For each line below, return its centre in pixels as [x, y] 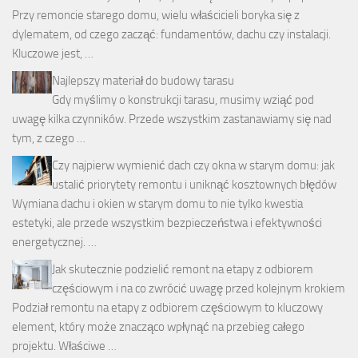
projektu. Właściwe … [64, 346]
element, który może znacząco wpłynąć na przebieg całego [158, 326]
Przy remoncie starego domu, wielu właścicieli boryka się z [156, 15]
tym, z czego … [49, 138]
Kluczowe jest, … [53, 53]
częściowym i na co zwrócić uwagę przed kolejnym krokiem [199, 288]
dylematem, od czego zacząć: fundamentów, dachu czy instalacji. [171, 34]
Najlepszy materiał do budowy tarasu [143, 80]
